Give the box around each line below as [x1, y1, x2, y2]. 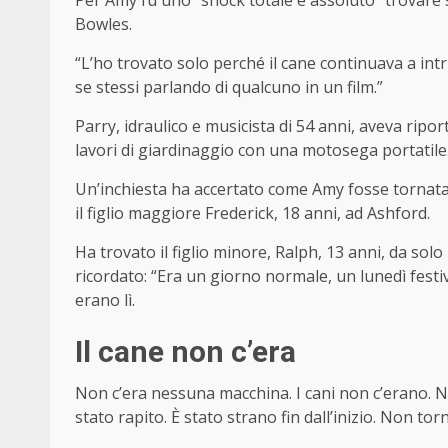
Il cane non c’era [75, 334, 296, 370]
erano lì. [75, 289, 135, 312]
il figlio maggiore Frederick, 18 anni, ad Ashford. [75, 202, 430, 225]
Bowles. [75, 13, 132, 36]
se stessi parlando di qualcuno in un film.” [75, 76, 383, 99]
